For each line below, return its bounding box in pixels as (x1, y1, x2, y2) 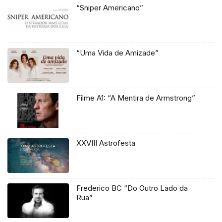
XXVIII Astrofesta (76, 138, 136, 148)
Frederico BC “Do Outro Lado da (76, 183, 188, 193)
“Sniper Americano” (76, 3, 144, 13)
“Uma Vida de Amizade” (76, 48, 159, 58)
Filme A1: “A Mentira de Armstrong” (76, 93, 196, 103)
